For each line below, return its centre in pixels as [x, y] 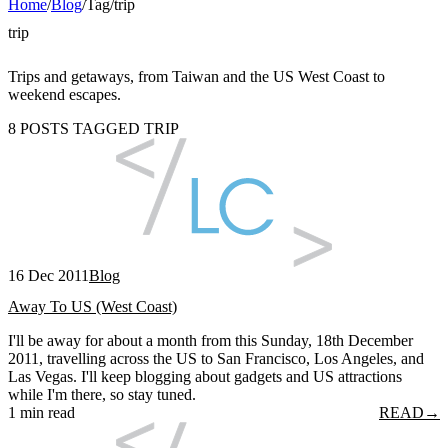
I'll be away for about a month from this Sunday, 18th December [210, 340]
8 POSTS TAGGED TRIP [93, 128]
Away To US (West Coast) [92, 306]
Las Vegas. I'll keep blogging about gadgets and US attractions [205, 376]
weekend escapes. [64, 94]
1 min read [41, 412]
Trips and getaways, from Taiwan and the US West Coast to [196, 76]
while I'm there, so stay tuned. [102, 394]
